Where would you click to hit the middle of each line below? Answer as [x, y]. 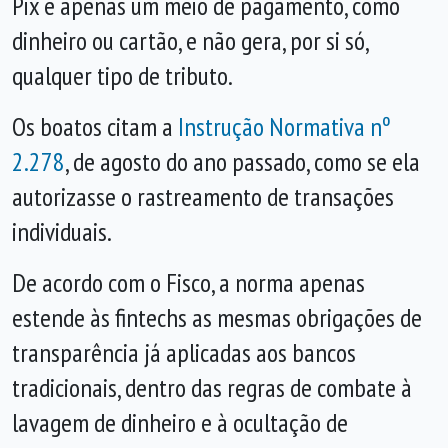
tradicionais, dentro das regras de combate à [212, 387]
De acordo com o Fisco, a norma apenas [188, 282]
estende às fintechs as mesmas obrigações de [217, 317]
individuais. [62, 231]
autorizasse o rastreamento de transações [203, 196]
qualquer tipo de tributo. [122, 75]
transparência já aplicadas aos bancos [184, 352]
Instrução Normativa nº [284, 126]
